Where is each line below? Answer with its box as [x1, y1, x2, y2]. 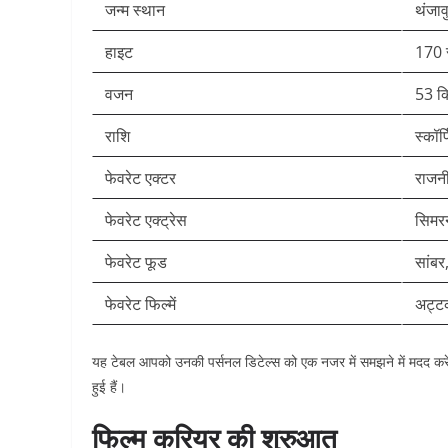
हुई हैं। [92, 377, 126, 396]
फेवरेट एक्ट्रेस [105, 209, 187, 231]
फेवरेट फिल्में [105, 293, 176, 315]
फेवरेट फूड [105, 251, 167, 273]
